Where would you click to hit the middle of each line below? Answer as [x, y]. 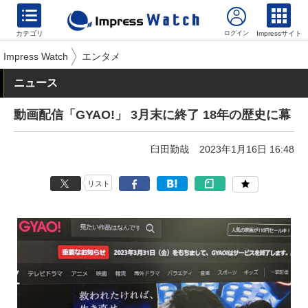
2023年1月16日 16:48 [247, 149]
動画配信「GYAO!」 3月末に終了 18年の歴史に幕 [152, 115]
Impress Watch [36, 56]
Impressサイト [279, 33]
